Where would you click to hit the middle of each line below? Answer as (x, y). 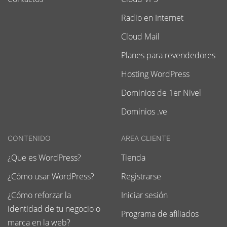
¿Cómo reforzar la (39, 195)
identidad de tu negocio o (54, 209)
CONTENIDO (29, 138)
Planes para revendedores (168, 55)
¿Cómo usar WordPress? (51, 176)
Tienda (133, 158)
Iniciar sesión (144, 195)
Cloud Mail (140, 36)
